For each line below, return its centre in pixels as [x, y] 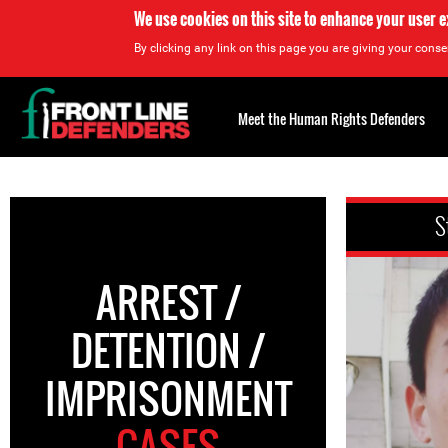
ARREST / [168, 302]
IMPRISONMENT [168, 398]
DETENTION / [168, 350]
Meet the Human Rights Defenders [331, 118]
